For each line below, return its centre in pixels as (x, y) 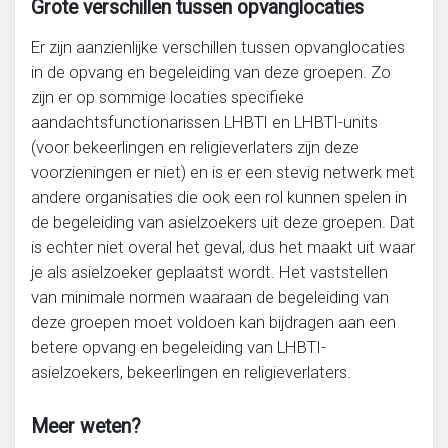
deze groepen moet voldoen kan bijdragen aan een (213, 322)
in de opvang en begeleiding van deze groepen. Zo (211, 72)
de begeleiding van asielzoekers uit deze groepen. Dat (223, 222)
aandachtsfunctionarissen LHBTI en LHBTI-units (204, 122)
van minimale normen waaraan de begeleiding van (210, 297)
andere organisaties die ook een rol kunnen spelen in (219, 197)
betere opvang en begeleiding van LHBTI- (178, 347)
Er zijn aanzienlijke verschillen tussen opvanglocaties (218, 47)
